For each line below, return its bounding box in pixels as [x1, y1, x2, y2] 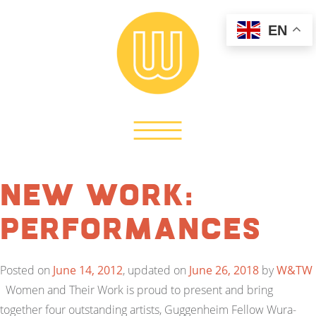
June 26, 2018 [189, 262, 259, 278]
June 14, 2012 [53, 262, 123, 278]
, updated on [123, 262, 189, 278]
